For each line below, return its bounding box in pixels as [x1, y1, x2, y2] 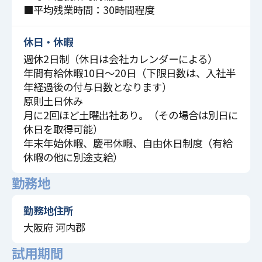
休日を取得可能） [23, 121, 103, 136]
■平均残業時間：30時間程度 [23, 2, 154, 17]
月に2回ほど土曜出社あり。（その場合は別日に [23, 107, 238, 122]
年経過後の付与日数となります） [23, 79, 172, 94]
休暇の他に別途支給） [23, 149, 123, 164]
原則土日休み [23, 93, 83, 108]
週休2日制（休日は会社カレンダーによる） [23, 51, 218, 66]
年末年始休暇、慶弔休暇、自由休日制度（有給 [23, 135, 232, 150]
